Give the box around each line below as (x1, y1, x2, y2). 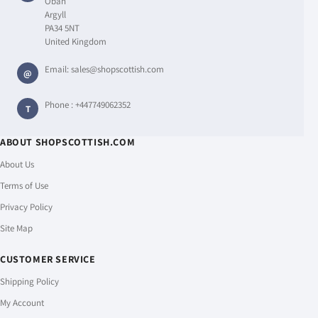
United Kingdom (45, 35, 106, 48)
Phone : (45, 99, 75, 111)
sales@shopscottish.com (71, 63, 164, 75)
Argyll (45, 9, 66, 21)
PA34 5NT (45, 22, 79, 34)
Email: (45, 63, 71, 75)
